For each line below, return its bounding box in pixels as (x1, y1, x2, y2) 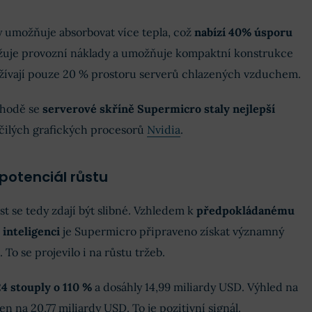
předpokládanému (196, 203, 295, 218)
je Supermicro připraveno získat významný (59, 224, 284, 239)
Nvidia (146, 123, 180, 137)
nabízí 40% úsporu (194, 25, 292, 40)
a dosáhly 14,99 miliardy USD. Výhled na (91, 280, 298, 295)
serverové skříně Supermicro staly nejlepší (42, 102, 275, 116)
